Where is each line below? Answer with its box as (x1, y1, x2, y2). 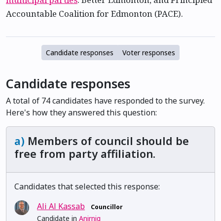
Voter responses (122, 48, 175, 57)
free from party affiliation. (14, 147, 155, 161)
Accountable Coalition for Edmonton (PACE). (6, 8, 183, 19)
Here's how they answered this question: (6, 107, 157, 118)
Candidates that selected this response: (14, 181, 160, 192)
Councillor (90, 203, 123, 211)
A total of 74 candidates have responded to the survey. (6, 95, 205, 106)
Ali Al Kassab (37, 201, 85, 212)
